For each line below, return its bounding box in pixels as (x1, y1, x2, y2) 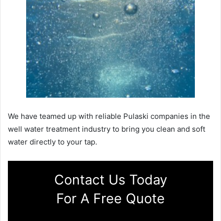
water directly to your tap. (8, 137, 97, 147)
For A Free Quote (56, 190, 165, 207)
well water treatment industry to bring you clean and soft (8, 124, 205, 134)
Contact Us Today (54, 172, 167, 188)
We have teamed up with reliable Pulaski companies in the (8, 111, 210, 121)
